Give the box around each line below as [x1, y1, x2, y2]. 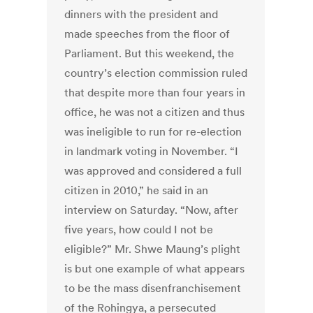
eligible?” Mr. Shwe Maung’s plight [64, 242, 241, 256]
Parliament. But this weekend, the [64, 46, 235, 61]
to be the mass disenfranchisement [64, 281, 242, 296]
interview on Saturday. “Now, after [64, 203, 239, 217]
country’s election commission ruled [64, 66, 248, 80]
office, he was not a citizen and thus [64, 105, 245, 119]
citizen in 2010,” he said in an [64, 183, 209, 198]
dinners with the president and [64, 7, 219, 22]
